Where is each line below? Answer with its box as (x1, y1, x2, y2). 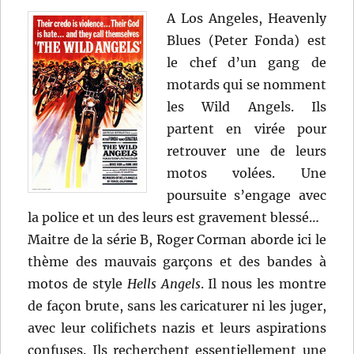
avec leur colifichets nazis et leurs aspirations (28, 319, 326, 336)
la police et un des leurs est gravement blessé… (28, 209, 320, 225)
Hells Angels (126, 275, 201, 292)
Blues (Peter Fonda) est (167, 32, 326, 48)
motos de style (28, 275, 127, 292)
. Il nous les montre (200, 275, 326, 292)
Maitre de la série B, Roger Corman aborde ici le (28, 231, 326, 247)
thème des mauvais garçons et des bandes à (28, 253, 326, 269)
